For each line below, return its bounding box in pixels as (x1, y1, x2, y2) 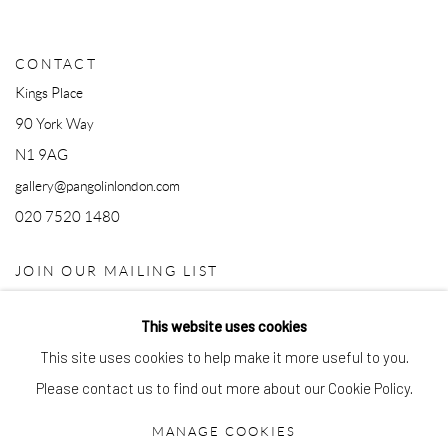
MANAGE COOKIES (151, 425, 297, 440)
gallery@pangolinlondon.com (15, 178, 180, 194)
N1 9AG (15, 147, 68, 163)
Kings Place (15, 85, 83, 101)
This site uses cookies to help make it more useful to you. (39, 348, 409, 367)
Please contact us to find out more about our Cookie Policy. (35, 379, 413, 398)
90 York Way (15, 116, 94, 132)
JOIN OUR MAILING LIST (15, 263, 219, 279)
